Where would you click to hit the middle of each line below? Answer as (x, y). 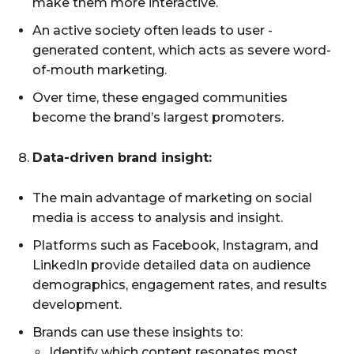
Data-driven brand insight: (122, 157)
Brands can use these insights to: (137, 332)
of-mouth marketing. (100, 70)
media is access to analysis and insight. (158, 217)
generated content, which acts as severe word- (182, 50)
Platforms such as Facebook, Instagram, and (175, 245)
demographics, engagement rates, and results (180, 284)
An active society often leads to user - (153, 30)
